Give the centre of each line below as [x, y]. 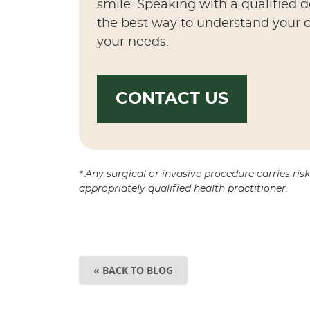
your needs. [133, 42]
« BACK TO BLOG [133, 270]
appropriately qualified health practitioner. [183, 189]
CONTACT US [172, 99]
